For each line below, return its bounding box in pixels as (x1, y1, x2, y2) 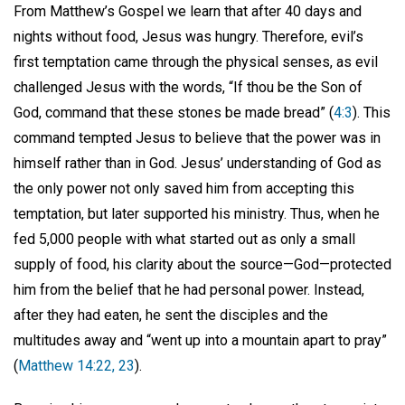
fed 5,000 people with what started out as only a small (14, 230, 355, 248)
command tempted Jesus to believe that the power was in (14, 128, 381, 146)
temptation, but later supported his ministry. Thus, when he (14, 204, 380, 222)
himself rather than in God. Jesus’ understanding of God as (14, 154, 381, 172)
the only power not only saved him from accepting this (14, 179, 354, 197)
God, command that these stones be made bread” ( (14, 103, 334, 121)
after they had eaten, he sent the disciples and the (14, 306, 328, 324)
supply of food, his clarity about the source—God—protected (14, 255, 391, 273)
